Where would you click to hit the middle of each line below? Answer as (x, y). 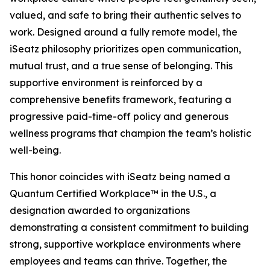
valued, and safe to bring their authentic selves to (125, 15)
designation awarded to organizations (100, 210)
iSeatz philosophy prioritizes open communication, (125, 49)
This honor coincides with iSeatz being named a (120, 177)
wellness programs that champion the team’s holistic (130, 133)
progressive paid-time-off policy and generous (119, 116)
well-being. (35, 150)
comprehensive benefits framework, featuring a (121, 99)
